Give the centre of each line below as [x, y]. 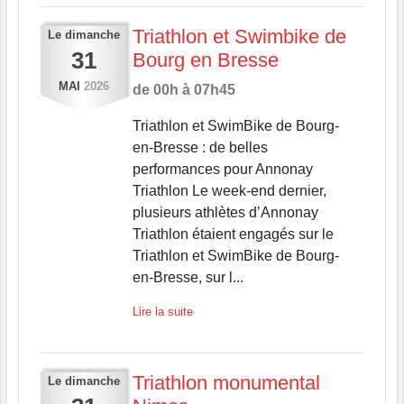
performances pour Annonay [222, 169]
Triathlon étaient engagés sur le [233, 234]
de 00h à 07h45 [184, 89]
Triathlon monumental [226, 382]
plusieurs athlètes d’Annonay [225, 212]
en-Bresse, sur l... [188, 277]
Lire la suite [162, 311]
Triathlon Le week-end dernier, [229, 190]
